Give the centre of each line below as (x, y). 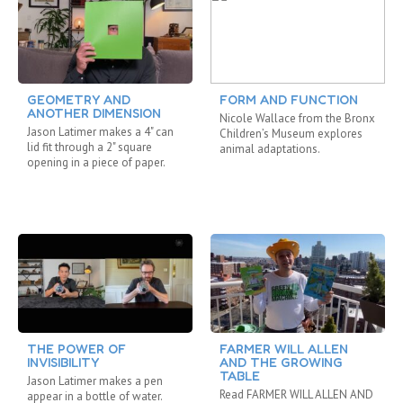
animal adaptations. (270, 148)
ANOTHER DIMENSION (94, 112)
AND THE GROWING (281, 362)
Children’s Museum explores (291, 133)
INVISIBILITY (63, 362)
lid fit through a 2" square (90, 147)
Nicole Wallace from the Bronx (297, 118)
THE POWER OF (76, 348)
